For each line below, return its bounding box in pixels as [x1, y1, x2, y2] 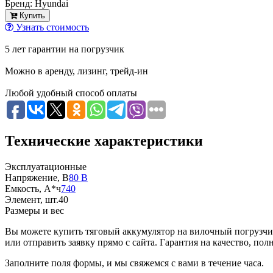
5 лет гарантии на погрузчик [5, 44, 124, 55]
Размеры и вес [5, 205, 64, 216]
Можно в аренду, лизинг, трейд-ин [5, 66, 148, 77]
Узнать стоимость [13, 22, 89, 33]
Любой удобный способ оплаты [5, 88, 137, 99]
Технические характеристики [5, 133, 203, 149]
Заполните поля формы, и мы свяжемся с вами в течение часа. [5, 258, 264, 268]
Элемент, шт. [5, 194, 58, 205]
